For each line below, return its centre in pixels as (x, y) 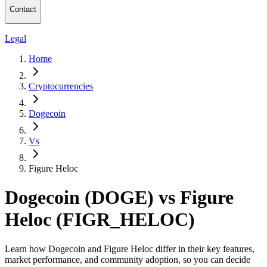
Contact (23, 10)
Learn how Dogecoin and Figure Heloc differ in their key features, (130, 249)
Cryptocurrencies (61, 86)
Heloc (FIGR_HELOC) (100, 220)
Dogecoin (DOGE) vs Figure (119, 198)
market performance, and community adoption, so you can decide (128, 259)
